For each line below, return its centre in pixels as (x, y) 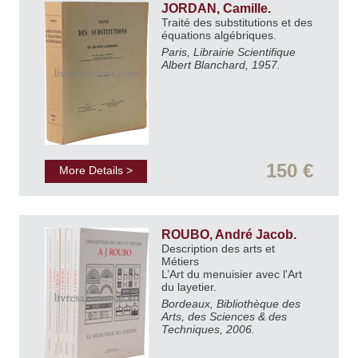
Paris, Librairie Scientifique (229, 52)
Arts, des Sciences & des (224, 316)
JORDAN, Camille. (218, 9)
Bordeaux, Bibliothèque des (231, 303)
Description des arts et (218, 249)
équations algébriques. (221, 36)
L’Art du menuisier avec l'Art (232, 274)
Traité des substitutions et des (237, 23)
